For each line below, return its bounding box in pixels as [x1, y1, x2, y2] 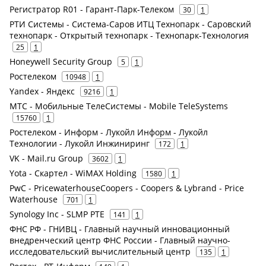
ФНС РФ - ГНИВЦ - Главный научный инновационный [9, 223, 230, 235]
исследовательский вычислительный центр [9, 246, 191, 257]
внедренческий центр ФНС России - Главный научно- [9, 235, 230, 246]
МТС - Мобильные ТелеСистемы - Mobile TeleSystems [9, 100, 228, 112]
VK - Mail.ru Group [9, 153, 83, 164]
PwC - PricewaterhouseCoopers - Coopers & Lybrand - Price [9, 182, 244, 194]
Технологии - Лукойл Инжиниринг [9, 138, 150, 149]
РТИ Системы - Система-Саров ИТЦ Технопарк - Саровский [9, 18, 251, 30]
